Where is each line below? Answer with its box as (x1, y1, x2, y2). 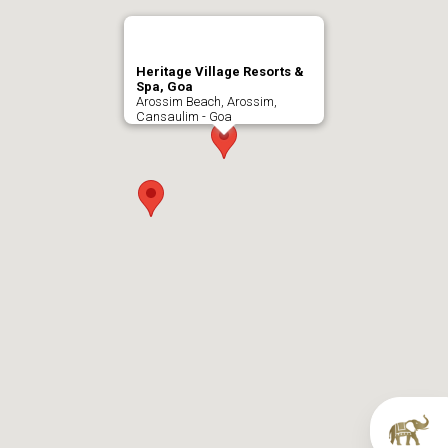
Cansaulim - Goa (136, 109, 232, 124)
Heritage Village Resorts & (136, 64, 304, 79)
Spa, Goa (136, 79, 193, 94)
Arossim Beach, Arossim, (136, 94, 277, 109)
